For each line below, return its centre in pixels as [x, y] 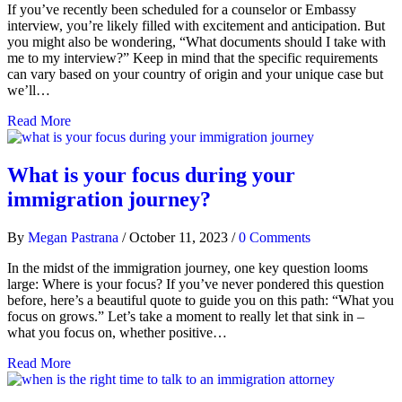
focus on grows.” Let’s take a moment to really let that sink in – [186, 316]
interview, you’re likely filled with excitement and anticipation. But [196, 25]
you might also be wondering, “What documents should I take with [197, 41]
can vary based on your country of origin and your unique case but [195, 74]
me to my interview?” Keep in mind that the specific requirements [192, 57]
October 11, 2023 [180, 237]
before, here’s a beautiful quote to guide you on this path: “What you [201, 300]
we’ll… [29, 90]
